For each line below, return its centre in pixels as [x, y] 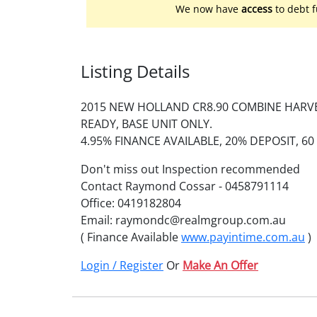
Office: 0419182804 [131, 203]
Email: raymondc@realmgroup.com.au [183, 220]
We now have [208, 8]
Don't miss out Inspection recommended [190, 169]
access [257, 8]
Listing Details [135, 71]
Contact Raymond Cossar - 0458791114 [185, 186]
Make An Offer [220, 265]
